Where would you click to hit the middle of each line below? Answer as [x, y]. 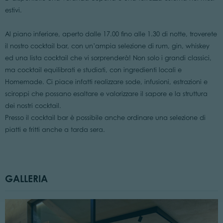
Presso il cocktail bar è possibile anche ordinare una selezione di [105, 118]
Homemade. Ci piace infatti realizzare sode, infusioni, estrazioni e [106, 82]
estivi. [14, 10]
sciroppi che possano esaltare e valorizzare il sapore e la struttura [106, 94]
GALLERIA [26, 178]
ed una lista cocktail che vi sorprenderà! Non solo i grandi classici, [108, 58]
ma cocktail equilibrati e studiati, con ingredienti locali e [93, 70]
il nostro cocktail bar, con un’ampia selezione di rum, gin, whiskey [107, 46]
